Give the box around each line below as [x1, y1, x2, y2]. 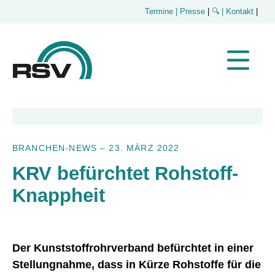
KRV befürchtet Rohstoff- [12, 163, 238, 184]
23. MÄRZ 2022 [109, 143, 180, 153]
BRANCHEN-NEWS [12, 143, 97, 153]
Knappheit [12, 185, 105, 206]
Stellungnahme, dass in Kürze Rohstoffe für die [12, 258, 261, 271]
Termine [145, 7, 173, 16]
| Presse [176, 7, 205, 16]
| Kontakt [222, 7, 256, 16]
